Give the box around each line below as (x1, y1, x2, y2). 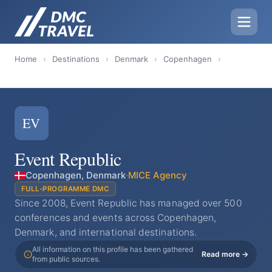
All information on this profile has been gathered (32, 245, 193, 254)
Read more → (202, 250, 248, 259)
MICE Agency (128, 169, 187, 181)
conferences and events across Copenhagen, (15, 212, 217, 223)
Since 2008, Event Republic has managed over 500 (15, 197, 242, 209)
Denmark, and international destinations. (15, 226, 197, 238)
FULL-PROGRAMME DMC (21, 185, 110, 193)
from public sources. (32, 254, 100, 263)
